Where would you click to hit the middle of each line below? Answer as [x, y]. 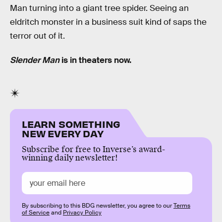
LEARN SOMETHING [71, 123]
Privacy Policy [82, 212]
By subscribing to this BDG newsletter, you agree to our [98, 205]
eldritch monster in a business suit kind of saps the [108, 22]
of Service [36, 212]
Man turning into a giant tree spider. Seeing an [99, 8]
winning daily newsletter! [70, 158]
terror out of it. [37, 36]
